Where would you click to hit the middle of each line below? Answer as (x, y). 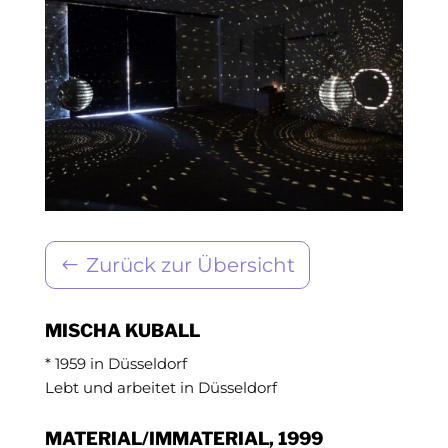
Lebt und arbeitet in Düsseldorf (160, 387)
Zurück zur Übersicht (190, 264)
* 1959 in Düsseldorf (115, 363)
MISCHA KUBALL (122, 330)
